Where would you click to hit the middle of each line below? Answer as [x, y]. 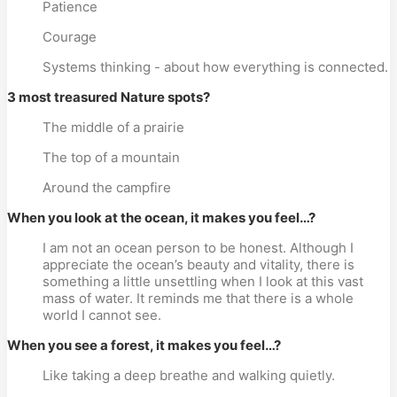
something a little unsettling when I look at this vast [203, 281]
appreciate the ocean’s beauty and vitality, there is [198, 265]
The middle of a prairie [113, 127]
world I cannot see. [102, 315]
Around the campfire [107, 187]
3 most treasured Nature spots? [109, 97]
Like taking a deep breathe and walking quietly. [189, 375]
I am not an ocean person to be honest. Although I [198, 248]
